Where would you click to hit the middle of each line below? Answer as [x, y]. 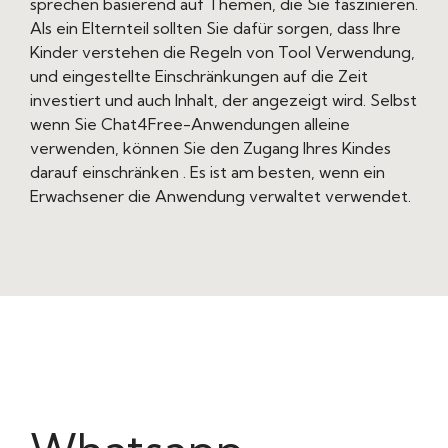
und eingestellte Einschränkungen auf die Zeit [199, 76]
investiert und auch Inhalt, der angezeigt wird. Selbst [223, 100]
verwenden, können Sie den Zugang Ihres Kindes [210, 148]
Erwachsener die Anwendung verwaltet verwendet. [220, 196]
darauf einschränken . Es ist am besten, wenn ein [207, 172]
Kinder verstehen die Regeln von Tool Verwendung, [222, 52]
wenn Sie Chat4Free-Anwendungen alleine [190, 124]
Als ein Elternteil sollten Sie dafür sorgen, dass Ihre [215, 28]
